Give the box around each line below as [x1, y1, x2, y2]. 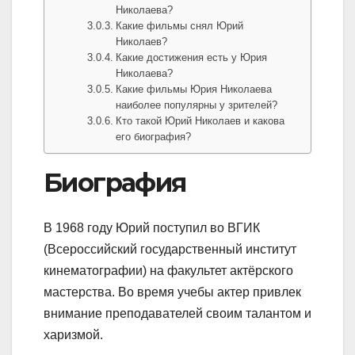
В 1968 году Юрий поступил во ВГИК [44, 220, 260, 235]
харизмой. [44, 327, 103, 342]
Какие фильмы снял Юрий [116, 20, 244, 32]
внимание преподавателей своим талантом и [44, 306, 311, 320]
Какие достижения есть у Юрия [116, 52, 268, 64]
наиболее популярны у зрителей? [116, 99, 278, 112]
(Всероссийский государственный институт [44, 242, 296, 256]
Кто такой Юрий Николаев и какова [116, 115, 285, 128]
